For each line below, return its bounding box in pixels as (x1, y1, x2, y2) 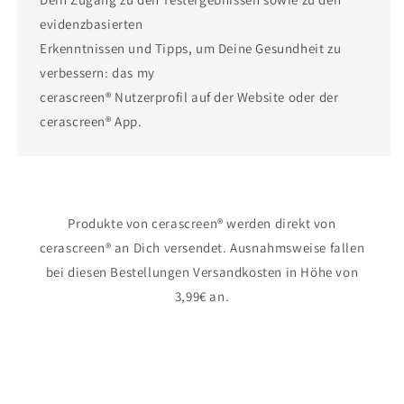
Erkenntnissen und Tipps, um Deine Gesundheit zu (40, 40, 342, 57)
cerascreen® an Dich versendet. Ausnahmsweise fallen (39, 239, 365, 256)
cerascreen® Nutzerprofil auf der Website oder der (40, 88, 339, 106)
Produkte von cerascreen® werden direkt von (68, 215, 336, 232)
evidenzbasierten (40, 15, 143, 32)
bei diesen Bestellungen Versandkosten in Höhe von (45, 263, 359, 280)
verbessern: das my (40, 64, 155, 81)
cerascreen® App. (40, 113, 142, 130)
